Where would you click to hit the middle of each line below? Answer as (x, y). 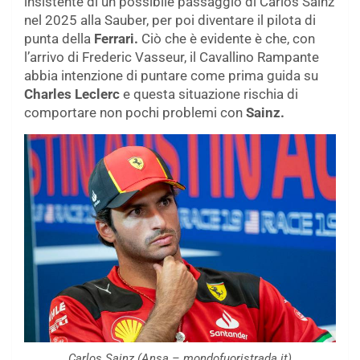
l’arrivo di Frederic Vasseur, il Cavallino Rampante (172, 57)
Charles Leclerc (72, 94)
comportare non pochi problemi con (135, 113)
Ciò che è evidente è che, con (227, 39)
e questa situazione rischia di (209, 94)
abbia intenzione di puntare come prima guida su (171, 76)
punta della (59, 39)
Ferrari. (116, 39)
